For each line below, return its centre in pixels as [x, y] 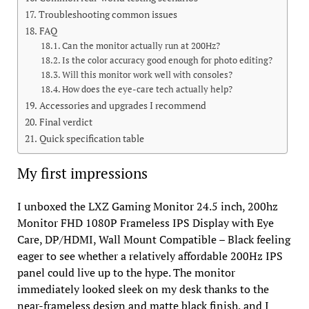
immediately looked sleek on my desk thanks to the [143, 289]
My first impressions [82, 173]
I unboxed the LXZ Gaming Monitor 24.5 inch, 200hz [147, 207]
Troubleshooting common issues [108, 14]
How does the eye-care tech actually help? [148, 90]
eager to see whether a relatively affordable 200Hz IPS [150, 256]
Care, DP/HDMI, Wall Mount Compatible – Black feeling [153, 240]
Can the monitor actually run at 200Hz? [141, 46]
